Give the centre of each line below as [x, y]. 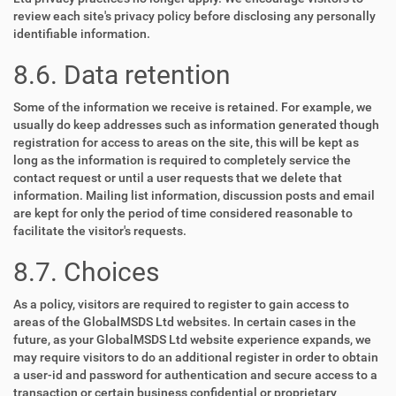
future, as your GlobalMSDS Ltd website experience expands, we [192, 339]
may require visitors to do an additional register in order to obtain [196, 357]
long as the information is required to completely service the [182, 160]
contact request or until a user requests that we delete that [178, 178]
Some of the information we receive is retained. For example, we [193, 107]
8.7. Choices [86, 272]
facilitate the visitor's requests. [100, 231]
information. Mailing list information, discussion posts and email [194, 195]
